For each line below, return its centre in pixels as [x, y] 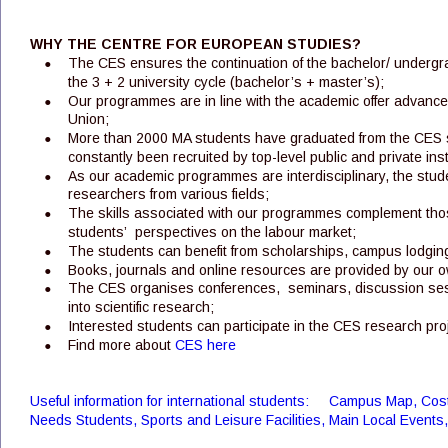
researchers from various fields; [170, 194]
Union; [88, 119]
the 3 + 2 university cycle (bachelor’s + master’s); [225, 81]
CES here [205, 344]
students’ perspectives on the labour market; [213, 231]
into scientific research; [140, 307]
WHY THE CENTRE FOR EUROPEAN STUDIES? [195, 44]
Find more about [121, 344]
